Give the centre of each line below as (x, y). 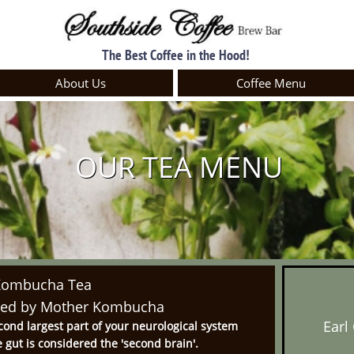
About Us (80, 83)
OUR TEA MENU (179, 167)
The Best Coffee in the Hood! (175, 55)
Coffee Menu (271, 83)
